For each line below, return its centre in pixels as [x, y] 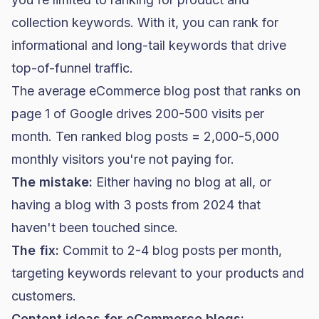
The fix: [35, 250]
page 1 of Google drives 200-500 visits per [138, 114]
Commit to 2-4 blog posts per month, [171, 250]
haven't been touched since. [95, 228]
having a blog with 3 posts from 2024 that [136, 205]
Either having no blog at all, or [182, 182]
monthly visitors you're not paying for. [123, 159]
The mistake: [52, 182]
